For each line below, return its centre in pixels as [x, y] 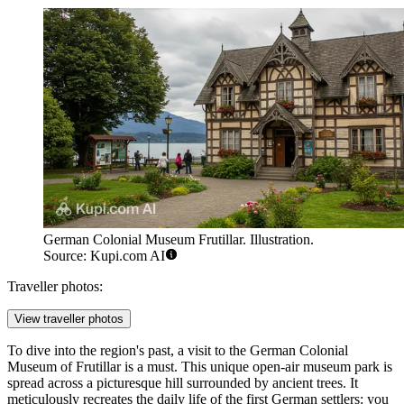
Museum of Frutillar [64, 367]
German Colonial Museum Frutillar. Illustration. [179, 240]
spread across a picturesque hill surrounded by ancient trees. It [183, 383]
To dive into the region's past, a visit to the [129, 351]
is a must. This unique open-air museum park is [257, 367]
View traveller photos [69, 319]
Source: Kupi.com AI [104, 256]
